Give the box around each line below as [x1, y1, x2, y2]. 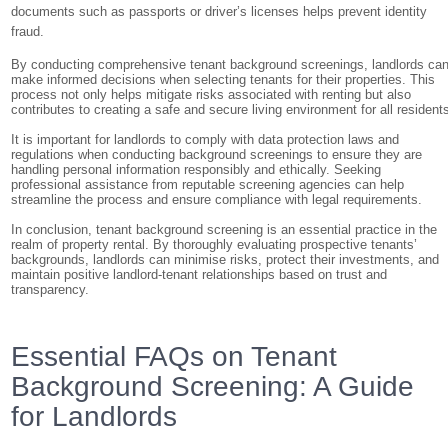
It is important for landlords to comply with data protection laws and [11, 132, 400, 147]
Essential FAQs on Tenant [11, 341, 338, 372]
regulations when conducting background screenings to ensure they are [11, 147, 423, 162]
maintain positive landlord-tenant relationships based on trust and [11, 267, 388, 282]
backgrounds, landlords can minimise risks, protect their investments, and [11, 252, 440, 267]
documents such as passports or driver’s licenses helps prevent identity [11, 4, 428, 19]
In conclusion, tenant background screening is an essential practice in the [11, 222, 438, 237]
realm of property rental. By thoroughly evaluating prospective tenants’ [11, 237, 418, 252]
